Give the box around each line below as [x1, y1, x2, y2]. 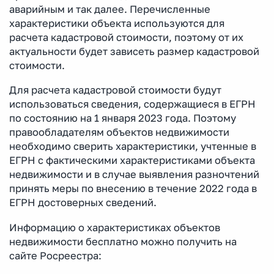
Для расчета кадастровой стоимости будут [9, 84, 221, 97]
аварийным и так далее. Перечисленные [9, 2, 210, 15]
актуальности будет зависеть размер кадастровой [9, 45, 259, 57]
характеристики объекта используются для [9, 17, 224, 29]
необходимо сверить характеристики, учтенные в [9, 140, 256, 153]
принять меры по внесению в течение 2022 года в [9, 182, 257, 195]
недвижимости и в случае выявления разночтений [9, 168, 259, 181]
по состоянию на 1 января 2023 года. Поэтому [9, 112, 236, 125]
